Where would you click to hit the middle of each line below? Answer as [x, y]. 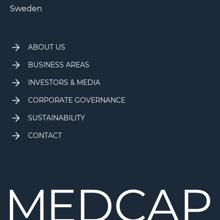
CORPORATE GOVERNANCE [77, 100]
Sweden [26, 9]
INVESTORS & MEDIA [64, 83]
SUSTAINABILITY [56, 118]
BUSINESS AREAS [59, 65]
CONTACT [45, 136]
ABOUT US [47, 47]
